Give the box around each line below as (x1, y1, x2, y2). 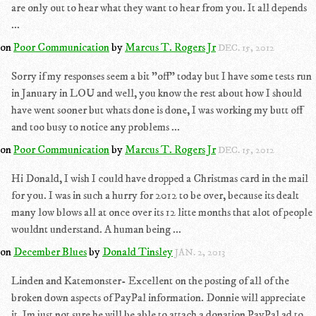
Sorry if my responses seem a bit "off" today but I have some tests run (11, 69, 312, 83)
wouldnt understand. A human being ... (11, 222, 181, 236)
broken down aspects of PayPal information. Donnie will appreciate (11, 291, 305, 305)
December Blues (13, 245, 87, 259)
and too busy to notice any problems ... (11, 120, 180, 134)
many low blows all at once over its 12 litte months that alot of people (11, 205, 312, 219)
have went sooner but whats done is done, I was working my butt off (11, 103, 303, 117)
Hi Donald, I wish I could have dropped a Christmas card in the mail (11, 171, 308, 186)
